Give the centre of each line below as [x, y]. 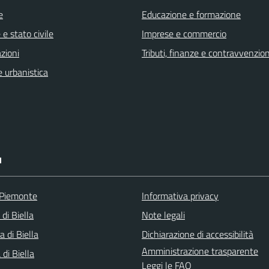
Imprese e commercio [184, 34]
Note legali [163, 215]
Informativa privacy [180, 196]
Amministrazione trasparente [200, 251]
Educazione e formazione [191, 14]
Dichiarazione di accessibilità [198, 234]
